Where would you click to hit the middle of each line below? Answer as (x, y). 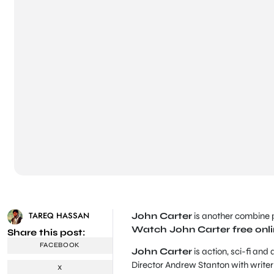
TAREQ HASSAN (59, 215)
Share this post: (46, 232)
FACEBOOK (60, 245)
